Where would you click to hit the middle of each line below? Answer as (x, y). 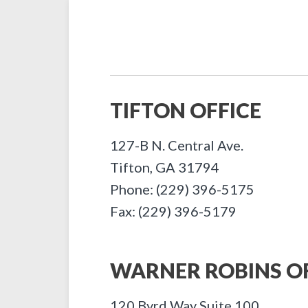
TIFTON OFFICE (186, 110)
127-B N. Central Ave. (177, 145)
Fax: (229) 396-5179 (173, 211)
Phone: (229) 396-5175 (182, 189)
